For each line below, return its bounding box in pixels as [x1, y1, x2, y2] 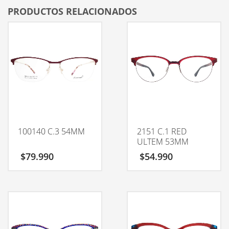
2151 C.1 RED [136, 126, 187, 138]
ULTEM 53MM [136, 136, 189, 148]
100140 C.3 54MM [18, 126, 85, 138]
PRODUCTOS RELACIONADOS [8, 5, 137, 18]
